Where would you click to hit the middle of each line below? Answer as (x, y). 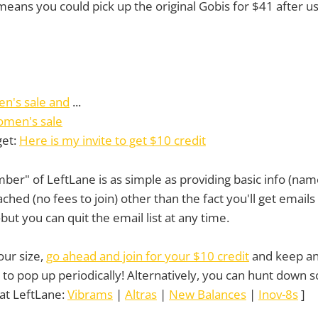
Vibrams (90, 294)
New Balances (208, 294)
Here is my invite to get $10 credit (113, 141)
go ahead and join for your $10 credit (148, 256)
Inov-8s (278, 294)
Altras (141, 294)
